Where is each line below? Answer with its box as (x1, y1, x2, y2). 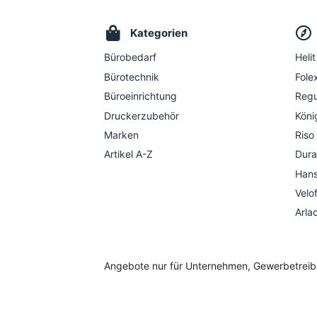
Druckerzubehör (104, 109, 179, 122)
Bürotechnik (104, 70, 159, 83)
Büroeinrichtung (104, 90, 177, 103)
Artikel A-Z (104, 148, 153, 161)
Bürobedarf (104, 51, 156, 64)
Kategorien (130, 26, 188, 40)
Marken (104, 128, 139, 141)
